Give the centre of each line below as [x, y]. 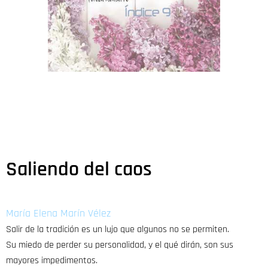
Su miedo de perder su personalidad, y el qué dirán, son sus [120, 245]
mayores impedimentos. [52, 260]
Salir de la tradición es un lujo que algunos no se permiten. [118, 229]
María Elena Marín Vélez [58, 213]
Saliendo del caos [79, 169]
